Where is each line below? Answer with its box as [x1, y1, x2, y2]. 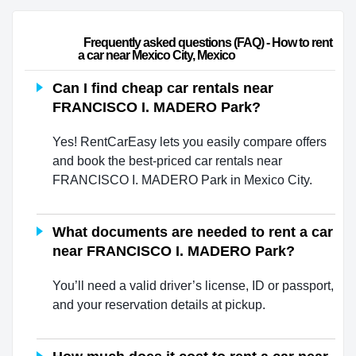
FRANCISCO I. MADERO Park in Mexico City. [52, 173, 312, 188]
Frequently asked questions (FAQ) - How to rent [25, 36, 83, 50]
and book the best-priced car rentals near [52, 154, 282, 168]
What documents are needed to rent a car [52, 224, 333, 241]
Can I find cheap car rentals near [52, 80, 273, 97]
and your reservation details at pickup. [52, 298, 265, 312]
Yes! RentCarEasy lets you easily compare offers [52, 135, 327, 149]
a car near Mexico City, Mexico [77, 48, 283, 63]
